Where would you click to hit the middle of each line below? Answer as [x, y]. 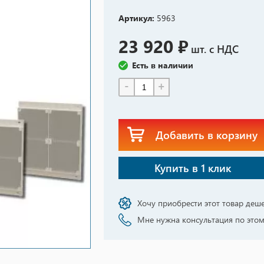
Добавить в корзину [206, 135]
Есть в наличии [162, 65]
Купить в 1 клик [193, 168]
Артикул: [136, 18]
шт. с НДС [214, 49]
